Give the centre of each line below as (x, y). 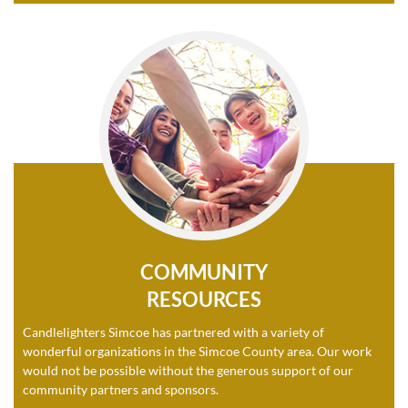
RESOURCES (204, 299)
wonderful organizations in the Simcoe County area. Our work (197, 351)
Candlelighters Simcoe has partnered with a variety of (173, 331)
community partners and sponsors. (122, 389)
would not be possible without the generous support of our (188, 370)
